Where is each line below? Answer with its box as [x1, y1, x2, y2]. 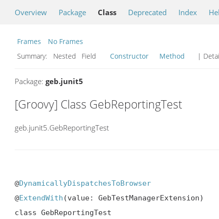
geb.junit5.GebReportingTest [15, 122, 109, 132]
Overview [15, 7, 47, 17]
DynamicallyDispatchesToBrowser [19, 178, 151, 188]
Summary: [17, 51, 49, 61]
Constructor [110, 51, 149, 61]
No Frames [48, 37, 83, 46]
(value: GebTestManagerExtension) [63, 193, 204, 202]
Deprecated [128, 7, 167, 17]
